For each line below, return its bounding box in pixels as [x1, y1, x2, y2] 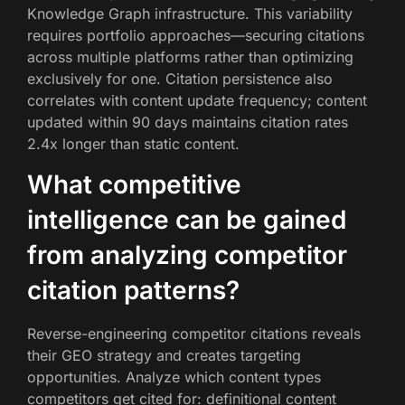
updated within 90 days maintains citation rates [27, 113, 348, 132]
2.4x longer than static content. [27, 135, 240, 154]
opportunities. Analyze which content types [27, 368, 321, 387]
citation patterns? [27, 275, 240, 306]
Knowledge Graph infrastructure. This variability [27, 5, 353, 24]
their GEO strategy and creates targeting [27, 346, 301, 365]
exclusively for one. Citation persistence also [27, 70, 333, 89]
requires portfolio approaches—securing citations [27, 26, 364, 45]
